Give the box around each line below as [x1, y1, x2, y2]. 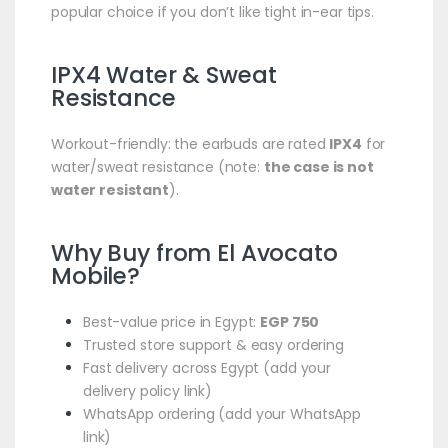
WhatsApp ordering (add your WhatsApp [82, 403, 361, 424]
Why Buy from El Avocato [50, 236, 338, 269]
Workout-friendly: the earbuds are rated [50, 133, 330, 154]
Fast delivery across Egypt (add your [82, 357, 331, 378]
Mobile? [50, 259, 141, 292]
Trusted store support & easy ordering [82, 334, 344, 355]
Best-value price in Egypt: [82, 311, 261, 332]
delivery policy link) [82, 380, 213, 401]
